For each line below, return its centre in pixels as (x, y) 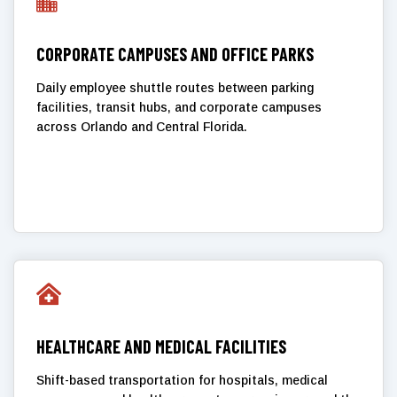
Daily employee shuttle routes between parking (175, 87)
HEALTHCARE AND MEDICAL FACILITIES (161, 346)
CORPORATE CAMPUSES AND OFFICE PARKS (175, 54)
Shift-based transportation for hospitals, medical (182, 380)
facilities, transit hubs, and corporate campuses (179, 107)
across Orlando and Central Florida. (142, 126)
